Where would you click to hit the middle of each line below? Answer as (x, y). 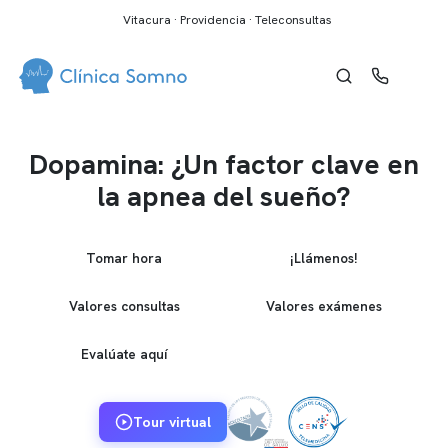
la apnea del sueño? (224, 196)
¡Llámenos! (324, 257)
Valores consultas (124, 305)
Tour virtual (171, 422)
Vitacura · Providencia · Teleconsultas (227, 20)
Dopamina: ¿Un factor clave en (224, 164)
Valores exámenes (324, 305)
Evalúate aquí (124, 353)
